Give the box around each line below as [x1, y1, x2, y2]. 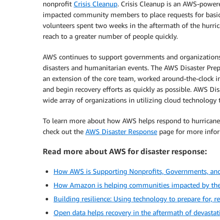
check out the [43, 127, 85, 136]
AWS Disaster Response [85, 127, 157, 136]
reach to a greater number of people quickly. [43, 32, 178, 40]
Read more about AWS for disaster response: [43, 146, 207, 157]
